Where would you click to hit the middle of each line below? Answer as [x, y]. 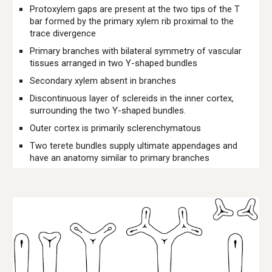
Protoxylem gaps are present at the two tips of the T [135, 9]
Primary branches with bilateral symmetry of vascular [136, 51]
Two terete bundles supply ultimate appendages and [134, 146]
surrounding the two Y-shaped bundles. [108, 110]
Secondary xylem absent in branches [103, 81]
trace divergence [63, 33]
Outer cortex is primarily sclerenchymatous [116, 128]
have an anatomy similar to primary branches [120, 158]
